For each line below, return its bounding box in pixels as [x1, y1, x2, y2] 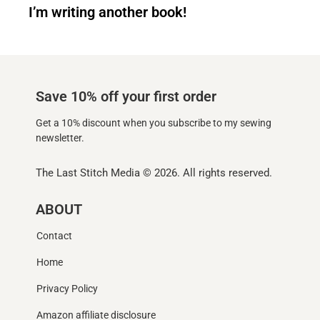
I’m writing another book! [29, 3, 186, 21]
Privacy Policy [36, 283, 98, 296]
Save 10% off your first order [36, 87, 216, 105]
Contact [36, 229, 72, 242]
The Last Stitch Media [36, 166, 140, 180]
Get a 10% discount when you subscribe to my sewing [36, 116, 271, 129]
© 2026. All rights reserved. [140, 166, 272, 180]
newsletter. [36, 131, 84, 144]
